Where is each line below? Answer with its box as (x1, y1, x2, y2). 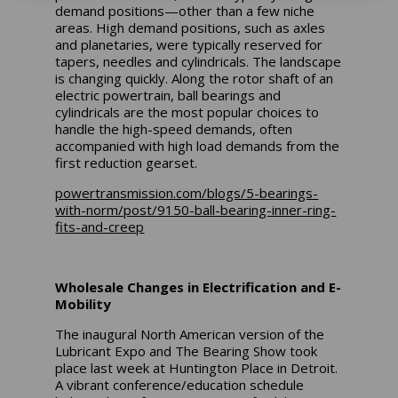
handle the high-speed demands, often (55, 119, 293, 138)
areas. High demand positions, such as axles (55, 18, 326, 36)
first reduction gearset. (55, 153, 198, 171)
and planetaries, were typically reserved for (55, 35, 323, 53)
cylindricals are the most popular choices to (55, 102, 320, 121)
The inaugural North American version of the (55, 324, 325, 343)
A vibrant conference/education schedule (55, 375, 305, 394)
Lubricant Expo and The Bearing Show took (55, 341, 318, 360)
